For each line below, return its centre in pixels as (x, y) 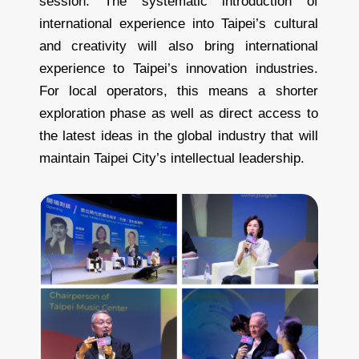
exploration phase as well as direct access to (178, 113)
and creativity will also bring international (178, 46)
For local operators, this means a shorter (178, 91)
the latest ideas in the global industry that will (178, 135)
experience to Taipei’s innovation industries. (178, 68)
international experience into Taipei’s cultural (178, 23)
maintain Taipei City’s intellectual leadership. (171, 158)
